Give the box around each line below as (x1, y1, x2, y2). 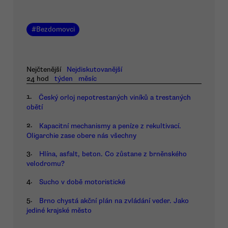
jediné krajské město (26, 206, 92, 215)
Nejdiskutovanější (67, 65, 123, 74)
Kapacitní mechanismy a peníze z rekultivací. (39, 121, 181, 130)
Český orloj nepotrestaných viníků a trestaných (39, 93, 191, 102)
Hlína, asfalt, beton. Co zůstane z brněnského (39, 149, 187, 158)
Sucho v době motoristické (39, 178, 125, 187)
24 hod (26, 74, 49, 83)
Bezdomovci (36, 25, 75, 34)
